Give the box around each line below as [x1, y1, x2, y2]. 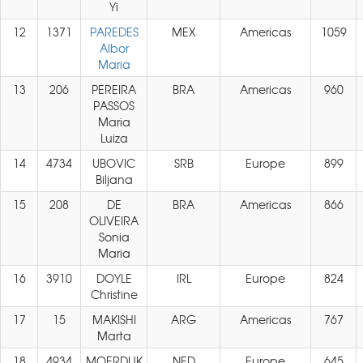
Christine [90, 286, 138, 302]
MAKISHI [92, 311, 136, 327]
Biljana [95, 171, 133, 187]
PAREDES [89, 23, 139, 40]
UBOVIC [92, 155, 135, 171]
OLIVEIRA [89, 212, 139, 228]
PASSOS [93, 97, 135, 113]
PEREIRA [92, 81, 136, 97]
